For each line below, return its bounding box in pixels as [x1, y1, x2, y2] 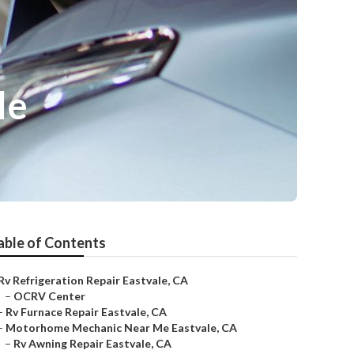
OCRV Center [13, 289, 85, 303]
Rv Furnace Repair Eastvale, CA [6, 305, 167, 318]
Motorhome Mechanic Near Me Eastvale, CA [6, 321, 237, 334]
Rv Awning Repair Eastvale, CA [13, 337, 171, 350]
